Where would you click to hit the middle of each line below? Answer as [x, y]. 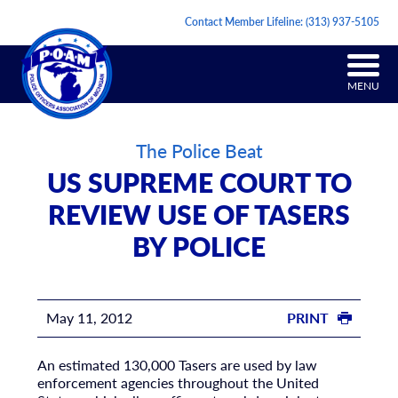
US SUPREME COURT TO [199, 183]
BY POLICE [199, 247]
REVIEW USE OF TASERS [199, 215]
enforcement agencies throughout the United [178, 382]
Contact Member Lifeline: [246, 22]
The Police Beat [199, 151]
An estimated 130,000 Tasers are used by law [177, 364]
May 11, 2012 [89, 318]
